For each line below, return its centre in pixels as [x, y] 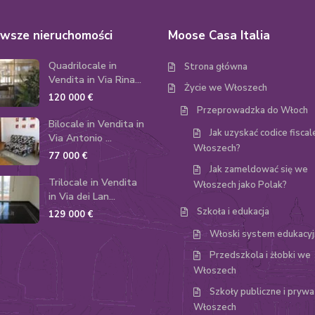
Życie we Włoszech [226, 88]
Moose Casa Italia [219, 36]
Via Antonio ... [80, 138]
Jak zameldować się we [259, 169]
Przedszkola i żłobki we [260, 255]
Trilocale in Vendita [93, 182]
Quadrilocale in [83, 66]
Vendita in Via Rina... [95, 80]
